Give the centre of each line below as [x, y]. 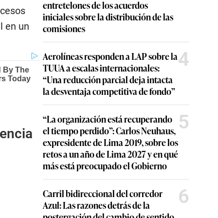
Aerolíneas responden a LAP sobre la [110, 56]
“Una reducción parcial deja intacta [108, 79]
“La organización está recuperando [108, 119]
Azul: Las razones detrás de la [96, 205]
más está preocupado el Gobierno [105, 165]
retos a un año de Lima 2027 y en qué [110, 154]
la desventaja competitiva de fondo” [109, 91]
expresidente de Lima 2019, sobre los [110, 142]
